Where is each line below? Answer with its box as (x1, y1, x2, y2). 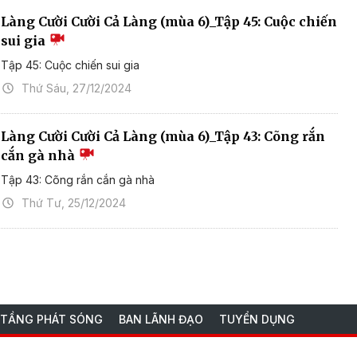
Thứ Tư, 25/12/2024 (22, 196, 127, 210)
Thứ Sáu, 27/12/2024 (22, 81, 132, 96)
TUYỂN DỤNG (219, 312, 295, 326)
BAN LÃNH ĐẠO (119, 312, 203, 326)
